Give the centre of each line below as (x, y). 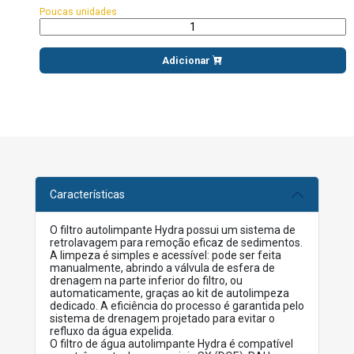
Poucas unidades (78, 11)
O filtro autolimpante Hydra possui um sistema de (172, 230)
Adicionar (188, 60)
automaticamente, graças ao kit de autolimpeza (169, 294)
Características (87, 195)
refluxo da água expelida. (111, 331)
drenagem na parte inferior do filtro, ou (146, 281)
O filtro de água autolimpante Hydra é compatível (171, 344)
